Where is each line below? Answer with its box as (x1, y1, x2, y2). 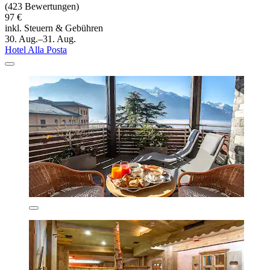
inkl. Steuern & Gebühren (5, 22, 103, 33)
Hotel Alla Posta (5, 44, 67, 55)
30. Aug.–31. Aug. (5, 33, 76, 44)
